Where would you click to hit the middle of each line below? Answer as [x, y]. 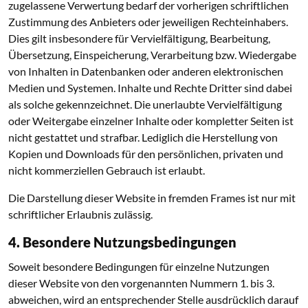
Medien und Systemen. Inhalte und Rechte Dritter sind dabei [150, 88]
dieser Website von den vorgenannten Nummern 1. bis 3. [141, 283]
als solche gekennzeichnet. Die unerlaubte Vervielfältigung [145, 104]
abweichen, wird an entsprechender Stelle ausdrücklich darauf [153, 299]
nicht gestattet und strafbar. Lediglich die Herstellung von [143, 137]
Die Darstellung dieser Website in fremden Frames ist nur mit [152, 198]
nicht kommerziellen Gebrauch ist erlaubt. [107, 170]
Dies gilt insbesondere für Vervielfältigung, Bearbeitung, [139, 38]
